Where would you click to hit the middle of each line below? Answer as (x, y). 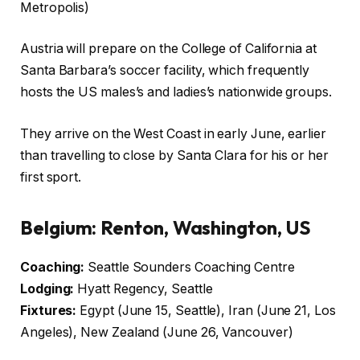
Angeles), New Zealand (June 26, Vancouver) (157, 333)
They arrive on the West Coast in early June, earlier (173, 133)
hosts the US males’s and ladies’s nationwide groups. (176, 92)
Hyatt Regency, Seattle (143, 289)
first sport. (51, 177)
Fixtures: (49, 311)
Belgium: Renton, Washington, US (166, 228)
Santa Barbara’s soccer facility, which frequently (165, 71)
